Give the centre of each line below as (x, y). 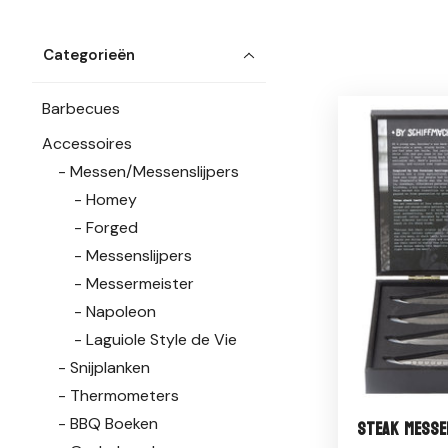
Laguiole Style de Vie (162, 340)
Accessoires (87, 144)
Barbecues (81, 108)
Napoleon (121, 312)
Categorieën (89, 55)
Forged (112, 228)
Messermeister (140, 284)
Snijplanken (110, 368)
